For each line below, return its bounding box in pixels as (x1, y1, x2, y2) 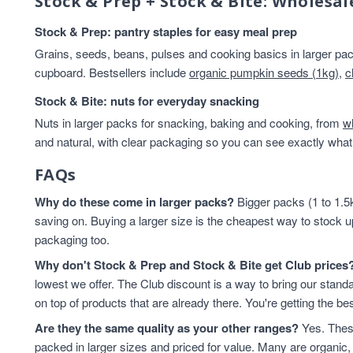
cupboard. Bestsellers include (35, 64, 189, 80)
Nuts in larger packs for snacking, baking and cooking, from (35, 114, 343, 131)
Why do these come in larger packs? (35, 193, 234, 210)
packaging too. (35, 231, 110, 247)
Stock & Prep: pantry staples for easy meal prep (35, 23, 297, 40)
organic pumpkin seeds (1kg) (189, 64, 339, 80)
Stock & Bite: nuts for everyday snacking (35, 92, 259, 110)
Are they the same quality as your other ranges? (35, 319, 299, 336)
